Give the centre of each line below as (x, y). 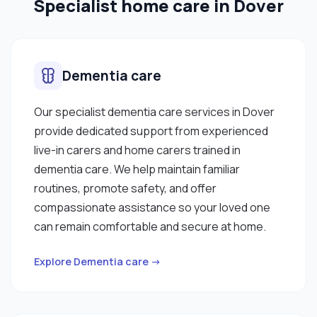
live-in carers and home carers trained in (137, 150)
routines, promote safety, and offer (125, 188)
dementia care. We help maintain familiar (137, 169)
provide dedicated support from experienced (151, 131)
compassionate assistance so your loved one (152, 207)
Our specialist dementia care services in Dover (154, 111)
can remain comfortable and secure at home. (150, 226)
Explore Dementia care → (98, 261)
